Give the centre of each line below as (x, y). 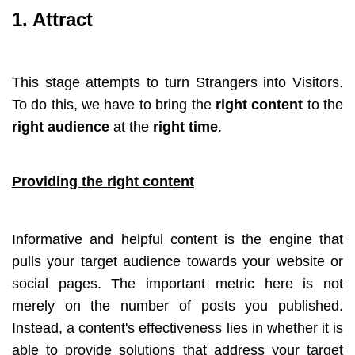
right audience (63, 126)
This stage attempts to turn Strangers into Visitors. (177, 82)
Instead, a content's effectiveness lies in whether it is (177, 328)
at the (133, 126)
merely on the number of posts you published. (177, 305)
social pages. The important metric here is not (177, 283)
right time (185, 126)
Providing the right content (103, 181)
